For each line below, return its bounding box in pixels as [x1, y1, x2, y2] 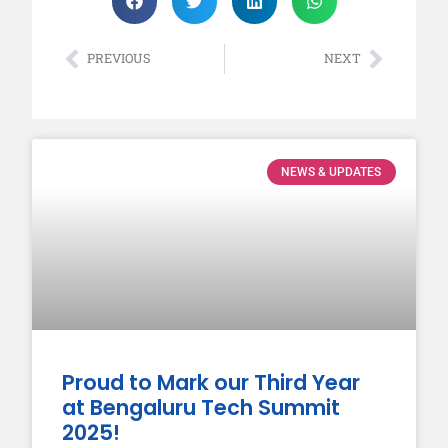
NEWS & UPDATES [281, 164, 382, 179]
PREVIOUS [87, 50, 152, 67]
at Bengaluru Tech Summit [62, 393, 341, 423]
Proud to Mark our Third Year [62, 368, 361, 398]
